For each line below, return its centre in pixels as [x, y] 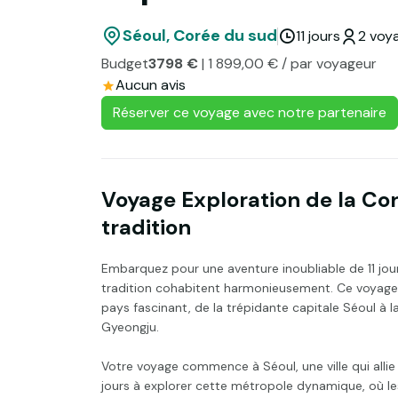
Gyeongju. [130, 326]
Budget [125, 63]
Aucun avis [151, 84]
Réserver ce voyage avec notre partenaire [250, 112]
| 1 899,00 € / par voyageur [287, 63]
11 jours [318, 36]
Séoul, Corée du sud [200, 36]
